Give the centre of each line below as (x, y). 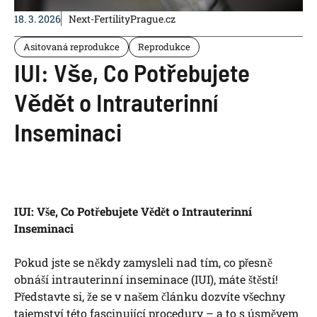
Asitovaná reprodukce (71, 47)
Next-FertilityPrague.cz (122, 19)
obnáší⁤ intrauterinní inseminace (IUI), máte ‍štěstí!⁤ (146, 279)
